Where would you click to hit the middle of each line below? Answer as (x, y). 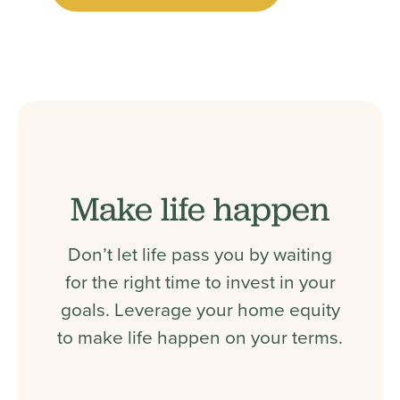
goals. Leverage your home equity (200, 309)
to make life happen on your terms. (200, 337)
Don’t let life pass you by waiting (200, 254)
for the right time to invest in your (200, 282)
